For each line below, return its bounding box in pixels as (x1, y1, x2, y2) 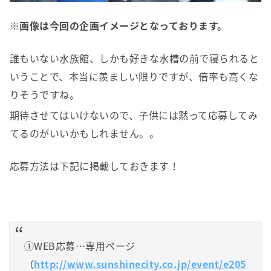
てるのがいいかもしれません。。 (10, 125, 160, 140)
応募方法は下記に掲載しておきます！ (10, 158, 180, 173)
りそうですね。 (10, 87, 80, 102)
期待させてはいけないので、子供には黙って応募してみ (10, 107, 258, 122)
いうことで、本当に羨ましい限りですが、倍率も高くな (10, 68, 258, 83)
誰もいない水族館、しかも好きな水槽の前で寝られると (10, 50, 260, 65)
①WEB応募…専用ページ (24, 238, 135, 253)
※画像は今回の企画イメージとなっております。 (10, 18, 227, 33)
